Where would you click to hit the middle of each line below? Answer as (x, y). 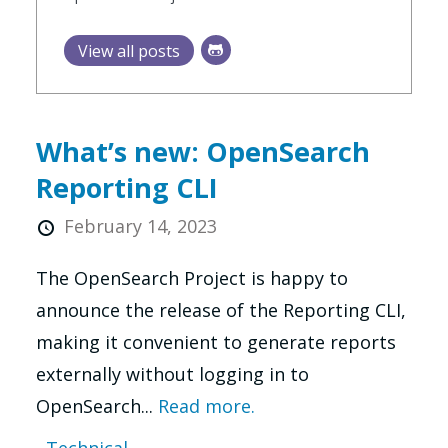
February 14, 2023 (140, 225)
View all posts (128, 50)
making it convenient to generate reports (215, 341)
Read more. (206, 405)
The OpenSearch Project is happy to (191, 277)
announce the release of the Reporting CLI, (220, 309)
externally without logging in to (172, 373)
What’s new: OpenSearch (202, 151)
